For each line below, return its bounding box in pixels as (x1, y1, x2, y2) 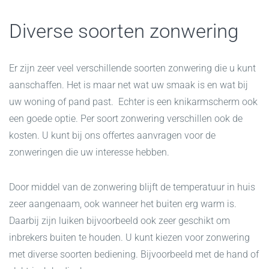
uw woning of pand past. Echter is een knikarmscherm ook (9, 96, 258, 108)
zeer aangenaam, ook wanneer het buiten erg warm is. (9, 198, 237, 210)
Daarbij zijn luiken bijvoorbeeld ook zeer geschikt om (9, 215, 230, 227)
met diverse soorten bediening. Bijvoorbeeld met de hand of (9, 249, 259, 261)
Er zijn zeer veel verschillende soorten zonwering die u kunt (9, 62, 256, 74)
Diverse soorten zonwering (9, 19, 238, 43)
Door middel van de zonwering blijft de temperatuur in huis (9, 181, 255, 193)
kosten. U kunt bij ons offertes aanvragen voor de (9, 130, 216, 142)
